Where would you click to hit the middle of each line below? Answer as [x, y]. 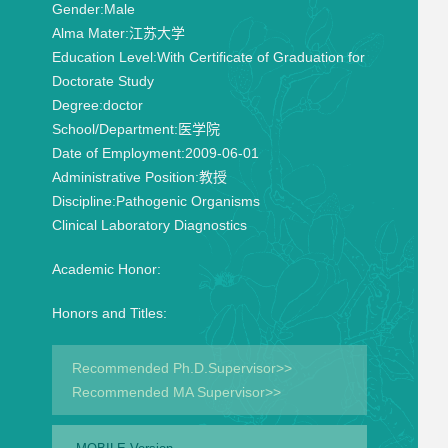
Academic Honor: [106, 269]
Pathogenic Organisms [187, 201]
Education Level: [104, 57]
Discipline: [83, 201]
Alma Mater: [90, 33]
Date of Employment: [118, 153]
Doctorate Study [102, 81]
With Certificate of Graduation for [260, 57]
